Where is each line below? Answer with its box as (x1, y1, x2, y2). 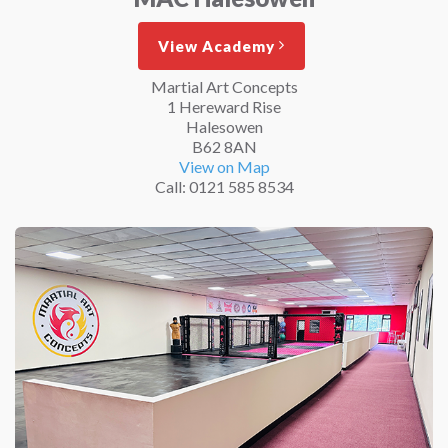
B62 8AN (191, 136, 257, 156)
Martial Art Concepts (150, 76, 298, 96)
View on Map (178, 156, 270, 176)
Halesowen (185, 116, 263, 136)
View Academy (157, 36, 275, 55)
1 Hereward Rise (167, 96, 281, 116)
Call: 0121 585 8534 (154, 176, 294, 196)
